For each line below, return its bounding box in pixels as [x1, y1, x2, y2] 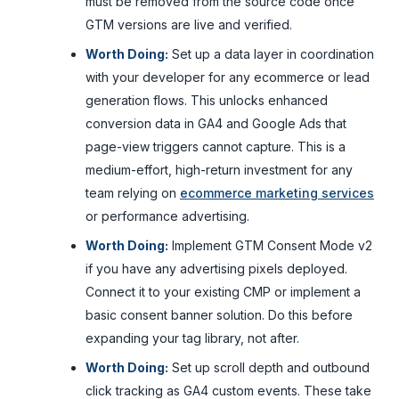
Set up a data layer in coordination [168, 45, 374, 61]
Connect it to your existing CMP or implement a [85, 283, 361, 299]
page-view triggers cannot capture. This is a [85, 138, 346, 154]
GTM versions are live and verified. [85, 16, 292, 32]
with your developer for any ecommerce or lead [85, 69, 370, 85]
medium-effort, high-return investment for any [85, 161, 353, 177]
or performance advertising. [85, 208, 249, 224]
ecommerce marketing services [180, 184, 374, 200]
